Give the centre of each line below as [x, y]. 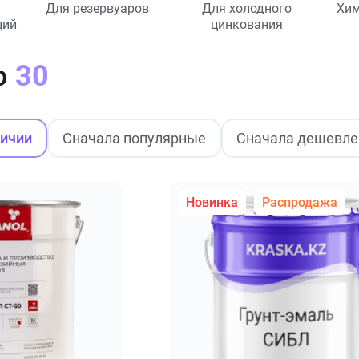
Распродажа [299, 202]
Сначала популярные [134, 138]
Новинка [212, 202]
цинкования [246, 24]
